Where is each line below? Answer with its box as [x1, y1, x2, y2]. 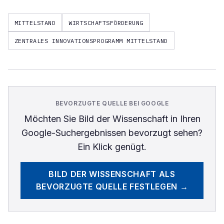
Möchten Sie [23, 113, 78, 124]
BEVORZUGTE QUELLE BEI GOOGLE [55, 99, 169, 107]
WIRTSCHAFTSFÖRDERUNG [68, 18, 143, 26]
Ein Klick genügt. [77, 141, 146, 152]
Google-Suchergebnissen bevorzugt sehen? [21, 127, 202, 138]
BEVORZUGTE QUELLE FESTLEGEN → [35, 181, 188, 191]
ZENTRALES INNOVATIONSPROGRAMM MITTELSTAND [14, 36, 168, 44]
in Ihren [167, 113, 200, 124]
